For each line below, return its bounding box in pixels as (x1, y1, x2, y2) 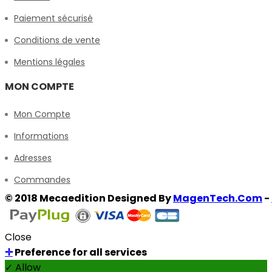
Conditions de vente (14, 34, 100, 47)
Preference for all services (13, 245, 147, 260)
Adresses (14, 152, 52, 165)
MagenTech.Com (173, 191, 262, 206)
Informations (14, 130, 69, 143)
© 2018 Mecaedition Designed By (5, 191, 173, 206)
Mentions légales (14, 56, 85, 69)
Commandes (14, 174, 70, 186)
